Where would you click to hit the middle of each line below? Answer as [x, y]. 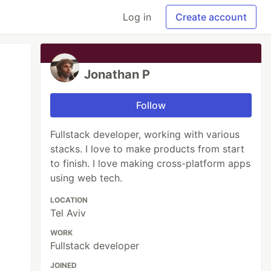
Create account [211, 17]
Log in [137, 17]
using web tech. [87, 178]
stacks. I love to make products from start [148, 149]
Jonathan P [117, 74]
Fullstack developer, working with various [145, 134]
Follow [151, 105]
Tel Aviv [68, 213]
